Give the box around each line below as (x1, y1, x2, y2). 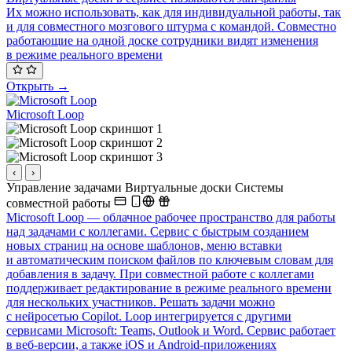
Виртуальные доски (125, 181, 235, 195)
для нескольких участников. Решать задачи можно (6, 295, 275, 310)
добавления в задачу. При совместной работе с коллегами (6, 267, 314, 281)
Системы (235, 181, 284, 195)
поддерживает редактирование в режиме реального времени (6, 281, 332, 295)
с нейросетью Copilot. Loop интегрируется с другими (6, 310, 291, 324)
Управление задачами (6, 181, 125, 195)
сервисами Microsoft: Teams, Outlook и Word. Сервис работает (6, 324, 335, 338)
